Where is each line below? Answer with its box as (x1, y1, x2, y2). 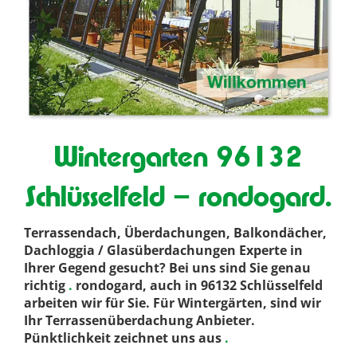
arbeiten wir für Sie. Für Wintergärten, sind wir (24, 294, 321, 312)
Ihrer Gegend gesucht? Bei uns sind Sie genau (24, 259, 311, 277)
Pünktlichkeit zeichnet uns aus (24, 329, 222, 347)
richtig (24, 277, 65, 295)
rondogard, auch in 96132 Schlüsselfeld (76, 277, 323, 295)
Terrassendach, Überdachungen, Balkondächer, (24, 224, 327, 242)
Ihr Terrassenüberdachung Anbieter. (24, 312, 255, 330)
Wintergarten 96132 (54, 139, 303, 175)
